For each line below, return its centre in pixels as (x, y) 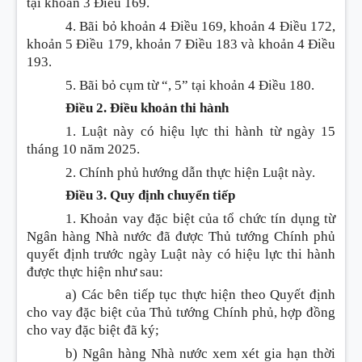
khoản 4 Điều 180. (260, 85)
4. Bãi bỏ (91, 26)
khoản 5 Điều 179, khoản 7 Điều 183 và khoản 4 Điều (181, 44)
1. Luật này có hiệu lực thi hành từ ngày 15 (200, 131)
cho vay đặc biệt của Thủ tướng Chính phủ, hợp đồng (181, 313)
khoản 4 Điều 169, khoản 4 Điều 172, (226, 26)
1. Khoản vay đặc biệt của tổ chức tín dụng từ (200, 218)
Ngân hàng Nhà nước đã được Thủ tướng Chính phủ (181, 236)
